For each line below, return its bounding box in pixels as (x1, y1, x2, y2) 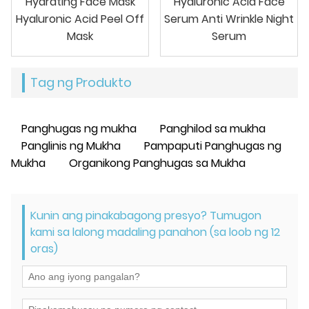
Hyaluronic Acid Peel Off (16, 10, 144, 27)
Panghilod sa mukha (160, 120, 266, 137)
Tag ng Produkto (30, 73, 132, 91)
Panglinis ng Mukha (21, 137, 121, 154)
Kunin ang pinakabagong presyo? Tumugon (30, 207, 261, 223)
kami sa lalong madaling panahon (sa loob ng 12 (30, 223, 280, 240)
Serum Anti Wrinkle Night (164, 10, 294, 27)
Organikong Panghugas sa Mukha (69, 154, 246, 171)
